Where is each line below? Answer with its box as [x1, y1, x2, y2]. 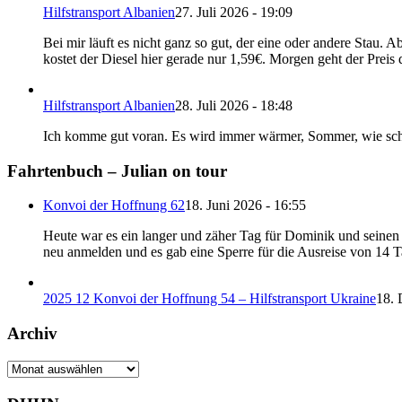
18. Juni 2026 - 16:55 [185, 197, 306, 214]
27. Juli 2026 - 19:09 [175, 4, 293, 20]
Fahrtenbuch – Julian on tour [7, 161, 227, 180]
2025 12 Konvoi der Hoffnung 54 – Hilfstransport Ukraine [43, 291, 376, 307]
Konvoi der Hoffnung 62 [43, 197, 185, 214]
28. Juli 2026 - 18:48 [175, 97, 293, 113]
